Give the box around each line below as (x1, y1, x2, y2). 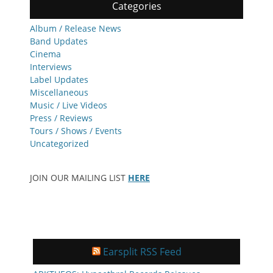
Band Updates (30, 35, 88, 48)
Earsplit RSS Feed (102, 245, 182, 259)
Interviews (30, 61, 72, 73)
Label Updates (30, 74, 88, 86)
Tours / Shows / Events (30, 125, 122, 137)
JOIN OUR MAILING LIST (30, 172, 128, 184)
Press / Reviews (30, 112, 93, 124)
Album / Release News (30, 23, 121, 35)
